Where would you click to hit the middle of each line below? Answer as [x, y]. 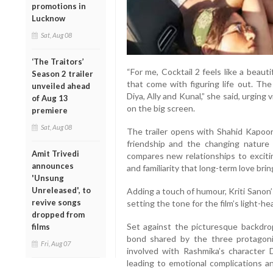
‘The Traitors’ [58, 61]
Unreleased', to [61, 190]
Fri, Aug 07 [56, 243]
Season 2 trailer [62, 73]
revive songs [56, 202]
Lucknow [48, 18]
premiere [50, 110]
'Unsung [48, 178]
